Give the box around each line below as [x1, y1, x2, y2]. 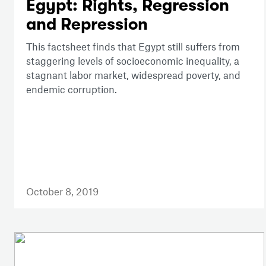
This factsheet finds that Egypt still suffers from [26, 40, 240, 53]
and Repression [26, 15, 148, 34]
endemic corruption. [26, 83, 124, 96]
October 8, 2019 [26, 185, 99, 198]
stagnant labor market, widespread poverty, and [26, 69, 240, 81]
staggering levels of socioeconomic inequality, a [26, 55, 239, 67]
